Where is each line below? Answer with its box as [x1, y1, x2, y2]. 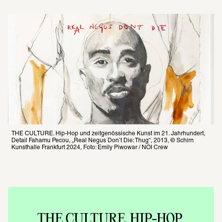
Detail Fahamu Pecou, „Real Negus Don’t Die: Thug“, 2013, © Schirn [11, 137, 194, 143]
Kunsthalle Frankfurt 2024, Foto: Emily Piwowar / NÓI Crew [11, 144, 168, 150]
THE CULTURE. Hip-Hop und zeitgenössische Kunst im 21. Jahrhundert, [11, 130, 205, 136]
